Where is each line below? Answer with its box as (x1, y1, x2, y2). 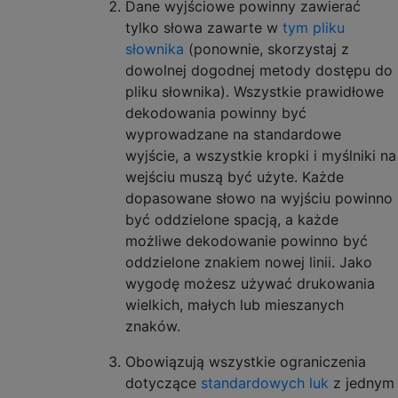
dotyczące (125, 373, 201, 392)
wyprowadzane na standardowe (125, 124, 341, 143)
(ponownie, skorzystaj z (184, 39, 349, 58)
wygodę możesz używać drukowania (125, 274, 375, 292)
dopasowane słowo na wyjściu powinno (125, 188, 393, 207)
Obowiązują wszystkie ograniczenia (125, 352, 366, 370)
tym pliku (283, 18, 345, 36)
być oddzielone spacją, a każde (125, 210, 338, 228)
